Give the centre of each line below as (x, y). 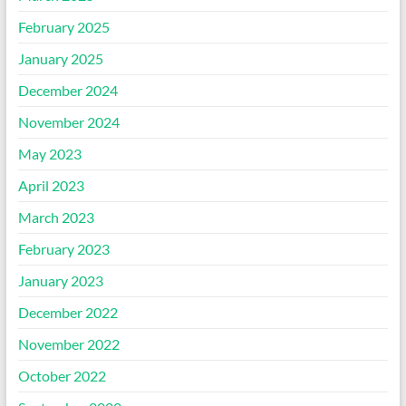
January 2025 (60, 59)
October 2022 (62, 376)
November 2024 (68, 122)
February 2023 (63, 249)
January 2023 (60, 281)
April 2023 (51, 186)
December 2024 (68, 91)
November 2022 (68, 344)
